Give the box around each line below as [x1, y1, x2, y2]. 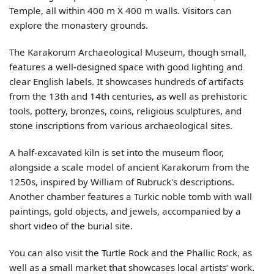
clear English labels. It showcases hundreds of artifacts [9, 75, 243, 88]
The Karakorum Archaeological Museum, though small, [9, 46, 246, 59]
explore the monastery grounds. [9, 19, 148, 32]
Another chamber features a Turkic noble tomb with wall [9, 190, 252, 202]
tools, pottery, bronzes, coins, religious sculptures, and [9, 105, 242, 117]
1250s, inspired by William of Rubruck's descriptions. [9, 175, 234, 188]
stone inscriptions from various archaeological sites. [9, 119, 232, 132]
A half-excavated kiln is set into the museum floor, [9, 146, 224, 158]
